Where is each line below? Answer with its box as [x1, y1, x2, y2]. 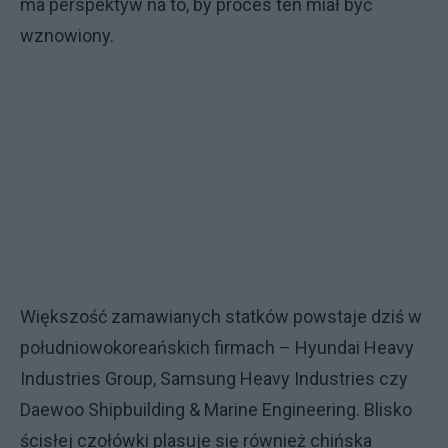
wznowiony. [20, 25, 114, 46]
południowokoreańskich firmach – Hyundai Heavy [20, 336, 414, 358]
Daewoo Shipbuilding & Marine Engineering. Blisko [20, 398, 412, 420]
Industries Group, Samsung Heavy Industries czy [20, 367, 408, 389]
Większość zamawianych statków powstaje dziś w [20, 305, 422, 327]
